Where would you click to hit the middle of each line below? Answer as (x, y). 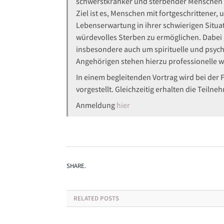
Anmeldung (96, 105)
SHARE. (76, 166)
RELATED (86, 198)
